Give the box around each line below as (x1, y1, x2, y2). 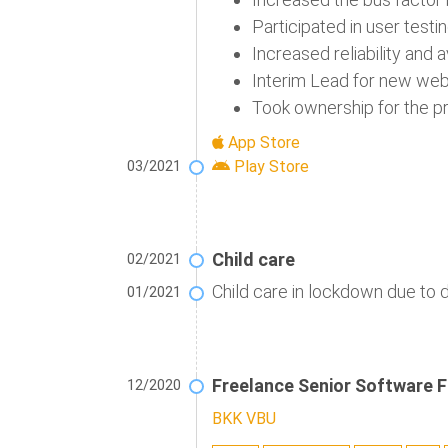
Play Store (230, 157, 309, 177)
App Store (224, 133, 300, 153)
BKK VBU (212, 409, 276, 429)
